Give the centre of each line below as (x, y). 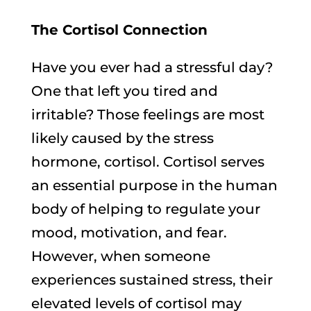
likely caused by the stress (122, 138)
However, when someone (120, 256)
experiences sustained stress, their (152, 279)
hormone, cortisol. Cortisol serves (148, 161)
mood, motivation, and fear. (129, 232)
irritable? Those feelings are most (148, 114)
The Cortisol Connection (119, 30)
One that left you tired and (124, 91)
